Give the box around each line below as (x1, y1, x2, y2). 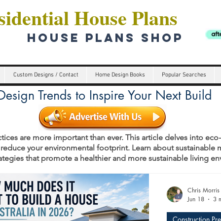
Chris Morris (187, 186, 220, 194)
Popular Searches (161, 72, 206, 78)
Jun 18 (187, 195, 204, 203)
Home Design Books (95, 72, 145, 78)
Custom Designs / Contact (13, 72, 78, 78)
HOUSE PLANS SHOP (22, 30, 184, 45)
